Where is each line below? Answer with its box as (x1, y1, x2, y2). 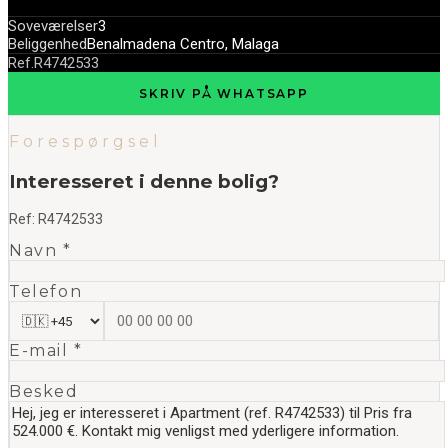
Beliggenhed (8, 35, 87, 53)
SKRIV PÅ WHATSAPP (139, 86, 309, 101)
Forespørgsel (9, 132, 162, 151)
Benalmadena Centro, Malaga (87, 35, 279, 53)
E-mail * (9, 341, 83, 361)
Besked (9, 382, 79, 402)
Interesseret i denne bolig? (9, 169, 279, 193)
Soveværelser (8, 17, 98, 35)
